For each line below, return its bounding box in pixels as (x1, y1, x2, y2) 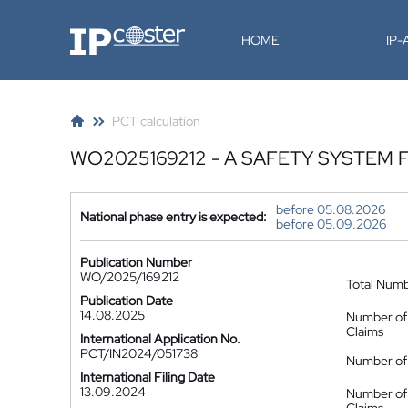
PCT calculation (112, 113, 200, 129)
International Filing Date (80, 369, 215, 385)
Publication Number (80, 254, 192, 270)
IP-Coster (69, 24, 124, 40)
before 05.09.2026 (276, 216, 386, 232)
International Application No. (80, 331, 240, 347)
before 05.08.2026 (276, 201, 385, 218)
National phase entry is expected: (80, 209, 267, 225)
